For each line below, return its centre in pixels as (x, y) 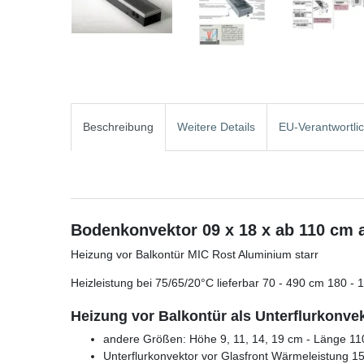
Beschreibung (118, 127)
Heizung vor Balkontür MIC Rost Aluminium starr (195, 254)
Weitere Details (216, 127)
